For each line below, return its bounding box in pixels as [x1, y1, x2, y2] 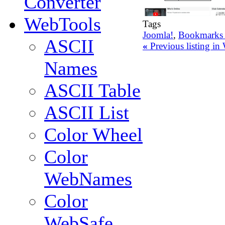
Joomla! [143, 30, 173, 41]
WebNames [44, 168, 132, 190]
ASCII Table [44, 80, 141, 101]
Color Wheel [44, 124, 143, 146]
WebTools [24, 14, 101, 35]
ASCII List [44, 102, 129, 124]
